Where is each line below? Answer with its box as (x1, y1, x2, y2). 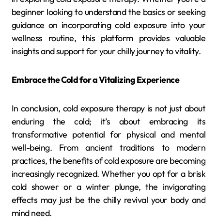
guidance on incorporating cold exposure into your (12, 19, 205, 31)
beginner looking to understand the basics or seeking (12, 6, 205, 17)
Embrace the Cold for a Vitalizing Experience (12, 74, 180, 85)
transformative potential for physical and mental (12, 128, 205, 140)
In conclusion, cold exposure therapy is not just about (12, 102, 205, 114)
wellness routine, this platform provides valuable (12, 32, 205, 44)
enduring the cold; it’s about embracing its (12, 115, 205, 127)
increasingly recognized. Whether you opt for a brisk (12, 168, 205, 179)
